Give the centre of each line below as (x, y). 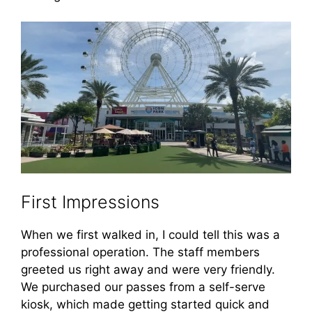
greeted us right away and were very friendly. (148, 269)
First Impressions (93, 202)
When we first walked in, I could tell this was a (150, 234)
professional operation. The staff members (140, 252)
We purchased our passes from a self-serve (143, 287)
